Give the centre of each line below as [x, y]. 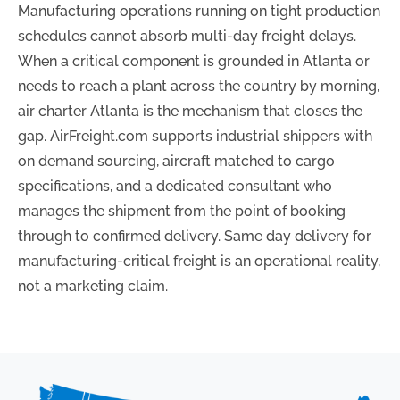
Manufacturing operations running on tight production [199, 11]
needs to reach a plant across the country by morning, [199, 86]
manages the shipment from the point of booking [182, 211]
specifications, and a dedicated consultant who [175, 186]
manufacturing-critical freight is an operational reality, [199, 261]
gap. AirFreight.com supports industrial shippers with [195, 136]
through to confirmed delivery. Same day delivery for [195, 236]
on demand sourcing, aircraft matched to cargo [176, 161]
